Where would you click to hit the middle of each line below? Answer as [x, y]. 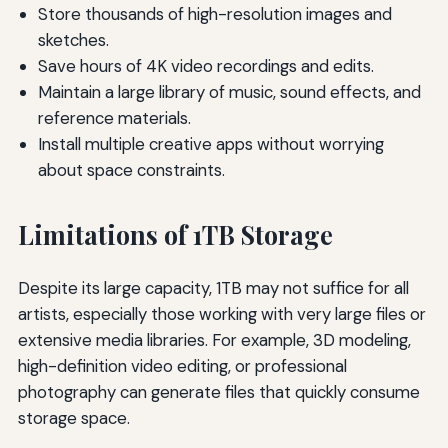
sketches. [73, 39]
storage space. [73, 418]
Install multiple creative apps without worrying [210, 143]
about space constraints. [131, 169]
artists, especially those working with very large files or [221, 314]
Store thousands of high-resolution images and [214, 13]
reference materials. [114, 117]
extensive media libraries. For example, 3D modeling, [214, 340]
